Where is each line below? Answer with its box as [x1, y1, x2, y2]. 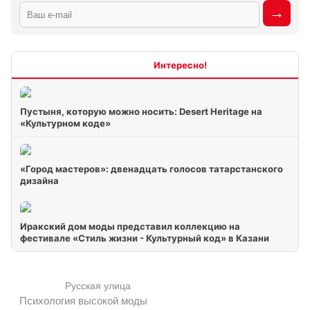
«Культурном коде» [20, 118, 111, 129]
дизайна [20, 175, 59, 186]
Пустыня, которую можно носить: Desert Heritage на [20, 106, 262, 117]
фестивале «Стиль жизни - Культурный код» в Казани [20, 232, 269, 244]
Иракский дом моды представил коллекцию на [20, 221, 240, 232]
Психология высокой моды [19, 294, 147, 307]
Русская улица [65, 280, 131, 292]
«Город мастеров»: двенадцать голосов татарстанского [20, 163, 283, 174]
